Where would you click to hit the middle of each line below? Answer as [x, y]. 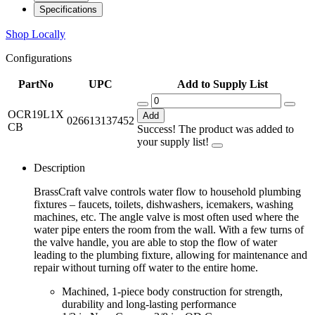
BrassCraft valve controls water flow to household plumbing [167, 192]
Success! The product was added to [216, 129]
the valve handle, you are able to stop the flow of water [155, 243]
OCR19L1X [36, 115]
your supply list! [174, 142]
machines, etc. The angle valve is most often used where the [166, 217]
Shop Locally [36, 34]
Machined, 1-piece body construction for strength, [172, 292]
